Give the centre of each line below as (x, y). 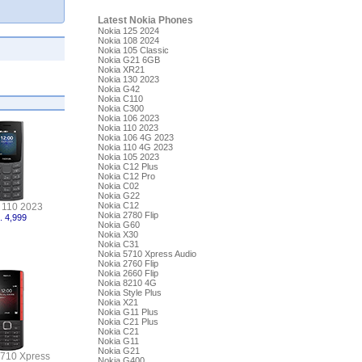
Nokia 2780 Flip (128, 215)
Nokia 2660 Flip (128, 273)
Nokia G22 (118, 196)
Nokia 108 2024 (128, 40)
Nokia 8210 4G (127, 283)
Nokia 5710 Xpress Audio (147, 254)
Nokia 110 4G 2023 (135, 147)
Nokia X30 (118, 234)
